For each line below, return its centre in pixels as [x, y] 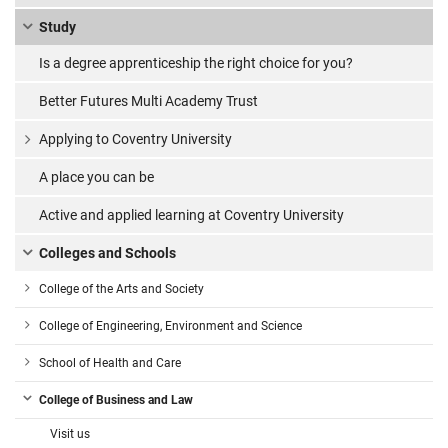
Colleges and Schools [107, 253]
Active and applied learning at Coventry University [191, 215]
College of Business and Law [116, 400]
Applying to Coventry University [135, 139]
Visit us [70, 434]
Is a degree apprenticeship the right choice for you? [196, 63]
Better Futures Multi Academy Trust [148, 101]
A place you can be [96, 177]
